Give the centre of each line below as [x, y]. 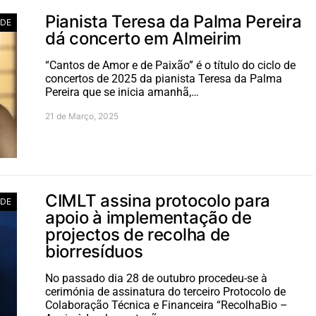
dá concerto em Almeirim [144, 38]
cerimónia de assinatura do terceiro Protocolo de [165, 291]
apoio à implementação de [148, 217]
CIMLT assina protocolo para [158, 200]
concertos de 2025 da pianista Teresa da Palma [164, 78]
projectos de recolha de [138, 234]
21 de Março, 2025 [82, 116]
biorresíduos [94, 251]
